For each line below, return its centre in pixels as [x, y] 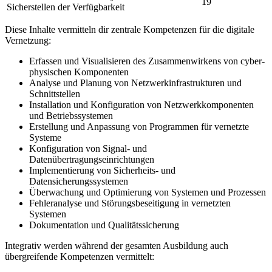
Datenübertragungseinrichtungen [92, 159]
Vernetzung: [28, 40]
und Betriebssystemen [71, 115]
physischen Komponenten [79, 72]
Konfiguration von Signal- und [88, 148]
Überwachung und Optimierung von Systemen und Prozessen [148, 192]
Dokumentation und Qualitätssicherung [104, 225]
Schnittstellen [55, 93]
